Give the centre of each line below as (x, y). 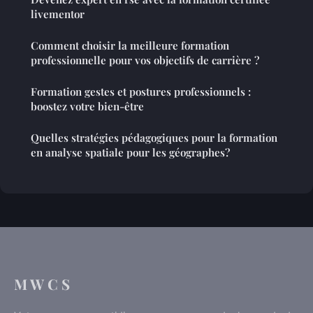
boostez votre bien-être (87, 107)
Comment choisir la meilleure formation (130, 46)
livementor (58, 14)
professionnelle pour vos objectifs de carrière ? (145, 60)
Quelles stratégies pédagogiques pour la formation (154, 138)
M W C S (42, 284)
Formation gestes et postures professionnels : (141, 92)
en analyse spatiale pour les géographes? (130, 153)
